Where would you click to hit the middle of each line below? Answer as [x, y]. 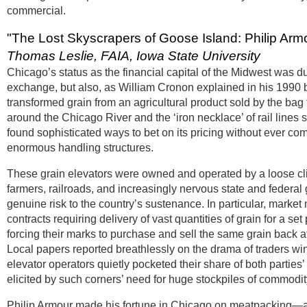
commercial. [38, 11]
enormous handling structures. [82, 148]
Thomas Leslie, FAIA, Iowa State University [135, 56]
